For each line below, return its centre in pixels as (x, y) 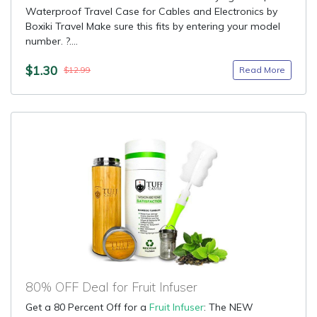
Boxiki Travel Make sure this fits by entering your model (153, 26)
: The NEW (229, 307)
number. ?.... (52, 41)
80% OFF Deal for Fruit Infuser (111, 287)
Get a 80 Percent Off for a (87, 307)
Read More (262, 70)
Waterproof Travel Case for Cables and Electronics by (151, 11)
